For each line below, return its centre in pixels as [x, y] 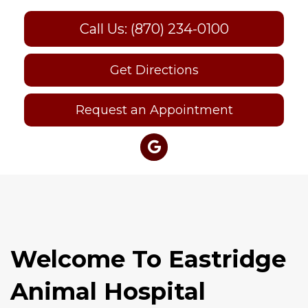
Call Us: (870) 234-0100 [154, 29]
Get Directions [154, 70]
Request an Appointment [154, 110]
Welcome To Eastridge [148, 259]
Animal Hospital [108, 291]
